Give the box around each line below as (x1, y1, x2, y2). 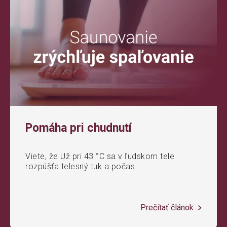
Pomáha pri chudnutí (25, 121, 132, 135)
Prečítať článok (140, 202, 196, 212)
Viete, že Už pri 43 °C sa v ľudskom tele (25, 151, 174, 161)
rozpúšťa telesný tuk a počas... (25, 161, 142, 171)
